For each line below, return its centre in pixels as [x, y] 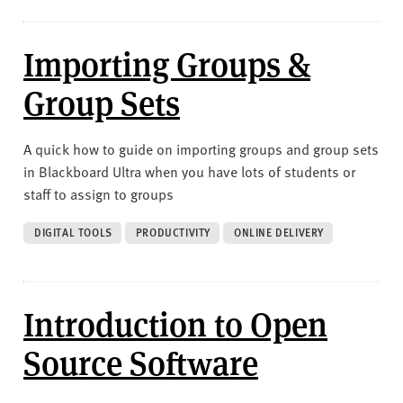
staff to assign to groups [99, 193]
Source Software [141, 361]
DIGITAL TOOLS [73, 232]
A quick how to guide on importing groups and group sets [201, 148]
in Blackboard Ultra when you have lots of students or [189, 170]
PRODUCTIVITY [173, 232]
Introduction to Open [175, 322]
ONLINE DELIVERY [279, 232]
